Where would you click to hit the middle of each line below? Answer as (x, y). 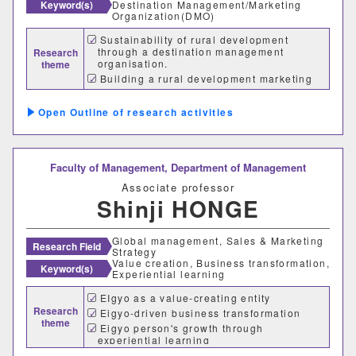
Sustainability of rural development (194, 40)
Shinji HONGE (178, 209)
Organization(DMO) (164, 16)
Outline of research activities (152, 112)
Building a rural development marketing (206, 79)
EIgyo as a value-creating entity (185, 298)
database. (124, 91)
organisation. (133, 64)
